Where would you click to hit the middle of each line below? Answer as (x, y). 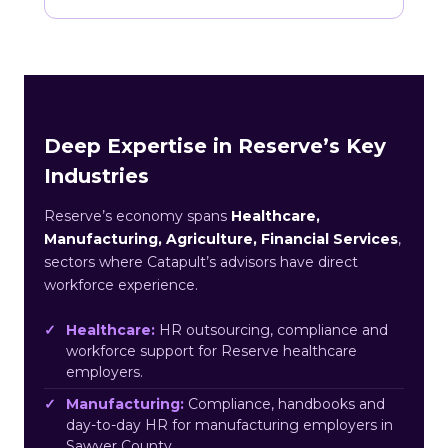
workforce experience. (121, 284)
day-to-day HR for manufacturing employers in (229, 424)
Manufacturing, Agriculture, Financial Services (221, 238)
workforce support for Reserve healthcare (211, 350)
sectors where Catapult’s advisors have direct (201, 261)
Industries (96, 175)
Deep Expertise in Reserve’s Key (215, 145)
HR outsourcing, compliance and (271, 329)
